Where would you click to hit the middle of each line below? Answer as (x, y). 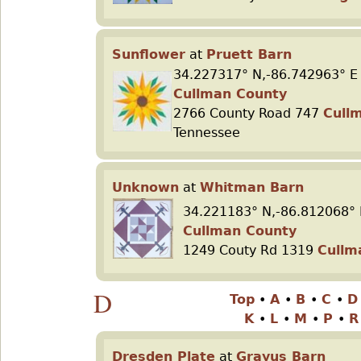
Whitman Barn (252, 187)
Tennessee (207, 133)
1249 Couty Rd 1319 (250, 250)
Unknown (145, 187)
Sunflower (149, 54)
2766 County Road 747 (248, 113)
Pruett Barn (249, 54)
